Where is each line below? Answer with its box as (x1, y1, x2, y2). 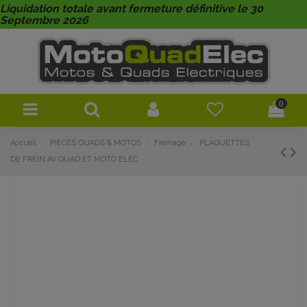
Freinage (154, 138, 186, 147)
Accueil (10, 138, 36, 147)
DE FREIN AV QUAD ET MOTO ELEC (10, 155, 138, 164)
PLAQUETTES (199, 138, 249, 147)
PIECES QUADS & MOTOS (49, 138, 141, 147)
